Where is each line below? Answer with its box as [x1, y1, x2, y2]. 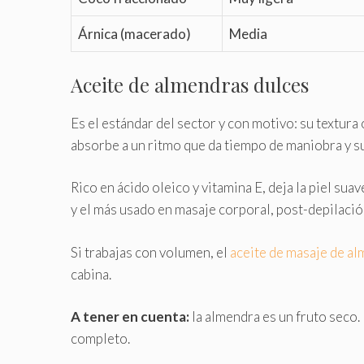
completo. [71, 330, 130, 348]
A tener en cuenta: [71, 308, 189, 326]
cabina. [71, 265, 111, 283]
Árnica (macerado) [78, 25, 191, 43]
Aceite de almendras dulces [71, 71, 309, 97]
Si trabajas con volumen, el [71, 243, 230, 261]
